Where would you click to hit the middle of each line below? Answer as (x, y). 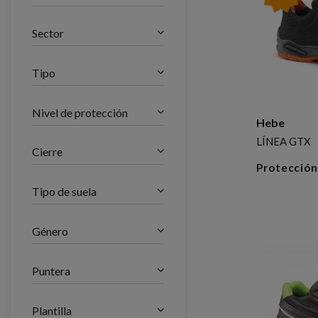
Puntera (51, 270)
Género (50, 231)
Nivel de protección (80, 112)
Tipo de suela (64, 192)
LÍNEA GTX (284, 141)
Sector (48, 33)
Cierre (47, 152)
